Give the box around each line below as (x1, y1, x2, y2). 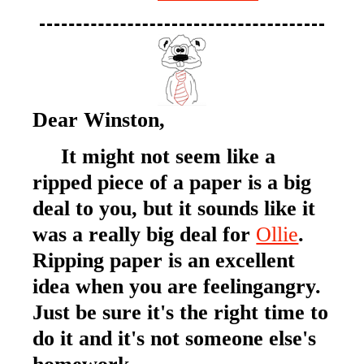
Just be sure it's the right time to (32, 300, 329, 325)
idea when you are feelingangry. (32, 274, 322, 299)
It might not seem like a (32, 144, 276, 169)
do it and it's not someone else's (32, 326, 317, 351)
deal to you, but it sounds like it (32, 196, 316, 221)
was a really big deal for (32, 222, 257, 247)
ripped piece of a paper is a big (32, 170, 312, 195)
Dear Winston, (32, 107, 166, 132)
